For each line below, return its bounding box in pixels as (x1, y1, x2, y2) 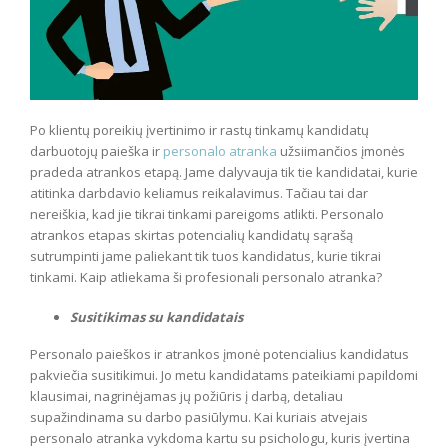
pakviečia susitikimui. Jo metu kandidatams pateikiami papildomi (30, 366, 418, 385)
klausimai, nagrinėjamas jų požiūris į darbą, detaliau (30, 387, 343, 406)
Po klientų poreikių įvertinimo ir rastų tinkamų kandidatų (30, 120, 369, 139)
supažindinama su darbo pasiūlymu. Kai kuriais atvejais (30, 408, 368, 427)
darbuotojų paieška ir (30, 141, 163, 160)
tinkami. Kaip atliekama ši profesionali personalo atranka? (30, 267, 382, 286)
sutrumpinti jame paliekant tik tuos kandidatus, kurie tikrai (30, 246, 381, 265)
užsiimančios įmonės (277, 141, 405, 160)
